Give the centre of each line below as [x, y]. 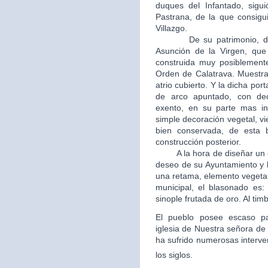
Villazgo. [171, 28]
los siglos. [174, 255]
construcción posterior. [198, 141]
